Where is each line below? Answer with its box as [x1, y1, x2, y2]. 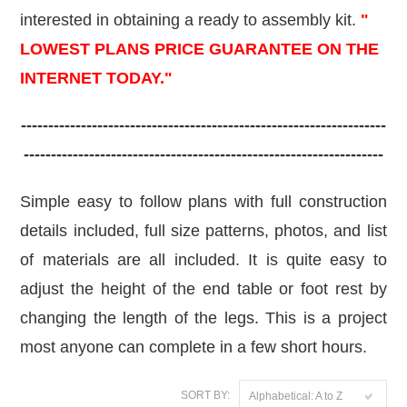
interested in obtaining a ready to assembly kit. [20, 11, 362, 29]
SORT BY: [180, 389, 230, 402]
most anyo [20, 338, 96, 356]
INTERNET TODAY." [20, 69, 174, 87]
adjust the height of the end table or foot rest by [20, 280, 387, 298]
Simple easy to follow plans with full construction [20, 193, 387, 211]
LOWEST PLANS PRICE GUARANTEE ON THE [20, 40, 380, 58]
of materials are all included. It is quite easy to [20, 251, 387, 269]
